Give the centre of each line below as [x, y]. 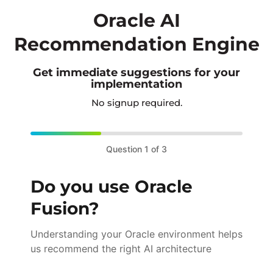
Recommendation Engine [136, 44]
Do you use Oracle [112, 186]
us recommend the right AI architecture [121, 248]
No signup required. [136, 103]
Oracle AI [136, 21]
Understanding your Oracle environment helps [136, 234]
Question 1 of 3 [136, 149]
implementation [136, 84]
